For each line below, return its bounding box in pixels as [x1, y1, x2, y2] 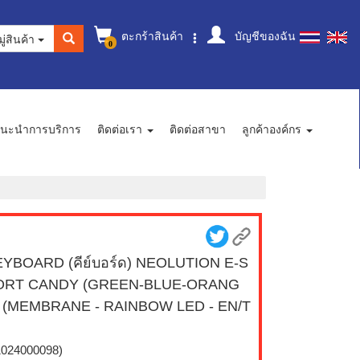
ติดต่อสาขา [170, 121, 226, 137]
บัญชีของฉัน [231, 27, 296, 43]
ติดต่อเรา [97, 121, 145, 137]
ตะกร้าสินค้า [118, 27, 183, 43]
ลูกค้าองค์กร [242, 121, 305, 137]
